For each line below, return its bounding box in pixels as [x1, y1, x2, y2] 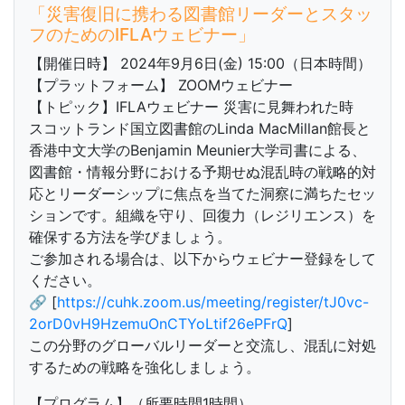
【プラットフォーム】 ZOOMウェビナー [29, 76, 293, 94]
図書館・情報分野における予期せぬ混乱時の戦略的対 [29, 163, 376, 181]
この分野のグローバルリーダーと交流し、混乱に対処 [29, 336, 376, 354]
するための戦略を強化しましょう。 [29, 358, 260, 376]
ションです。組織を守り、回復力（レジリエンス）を [29, 206, 376, 224]
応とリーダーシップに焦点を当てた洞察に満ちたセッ [29, 184, 376, 202]
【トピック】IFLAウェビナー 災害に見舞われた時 [29, 98, 353, 116]
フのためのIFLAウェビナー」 [29, 24, 255, 45]
